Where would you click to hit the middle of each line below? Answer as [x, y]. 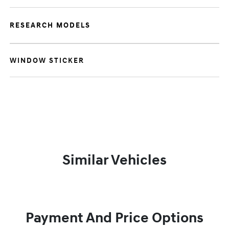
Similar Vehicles [114, 160]
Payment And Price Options [114, 218]
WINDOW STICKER [47, 61]
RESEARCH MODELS [50, 25]
